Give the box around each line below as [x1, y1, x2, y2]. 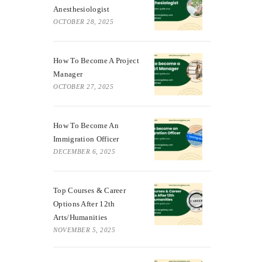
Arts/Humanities [53, 212, 108, 222]
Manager [53, 69, 83, 78]
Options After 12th [53, 199, 115, 208]
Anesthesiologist [53, 4, 109, 13]
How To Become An [53, 120, 119, 130]
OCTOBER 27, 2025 [53, 82, 113, 90]
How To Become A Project [53, 56, 139, 65]
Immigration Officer [53, 134, 119, 143]
